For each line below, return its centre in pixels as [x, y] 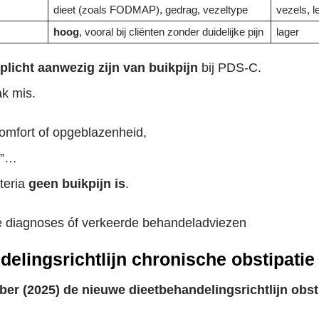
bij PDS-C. [230, 67]
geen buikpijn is [77, 184]
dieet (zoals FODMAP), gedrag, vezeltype [151, 10]
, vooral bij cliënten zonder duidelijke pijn [172, 32]
